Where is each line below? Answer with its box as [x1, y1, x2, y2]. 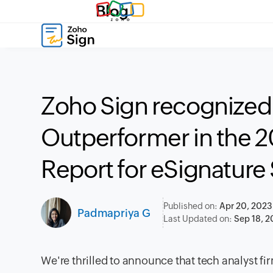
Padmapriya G [77, 206, 151, 219]
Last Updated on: [163, 214, 234, 224]
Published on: [163, 201, 219, 211]
